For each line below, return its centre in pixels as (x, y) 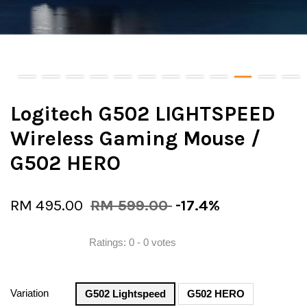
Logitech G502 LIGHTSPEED (143, 113)
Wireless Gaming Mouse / (135, 138)
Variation (29, 293)
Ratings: (109, 242)
